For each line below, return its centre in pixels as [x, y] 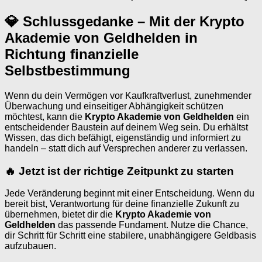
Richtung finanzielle [72, 54]
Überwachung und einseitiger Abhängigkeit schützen [114, 106]
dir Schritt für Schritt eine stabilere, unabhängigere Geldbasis [130, 236]
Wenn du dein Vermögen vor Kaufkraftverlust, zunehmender [128, 96]
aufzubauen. [30, 246]
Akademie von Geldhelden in [101, 38]
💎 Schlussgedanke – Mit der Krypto [125, 22]
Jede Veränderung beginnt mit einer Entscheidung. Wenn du [130, 194]
